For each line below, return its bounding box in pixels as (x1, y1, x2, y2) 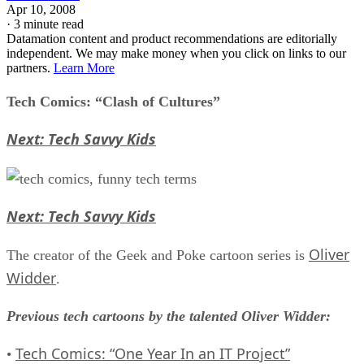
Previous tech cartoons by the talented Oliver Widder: (6, 307, 331, 324)
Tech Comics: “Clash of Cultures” (6, 93, 220, 110)
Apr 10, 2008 (6, 2, 76, 16)
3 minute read (14, 16, 84, 31)
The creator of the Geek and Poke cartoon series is (6, 246, 309, 263)
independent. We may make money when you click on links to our (6, 45, 346, 60)
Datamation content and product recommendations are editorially (6, 31, 337, 45)
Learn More (54, 60, 115, 75)
